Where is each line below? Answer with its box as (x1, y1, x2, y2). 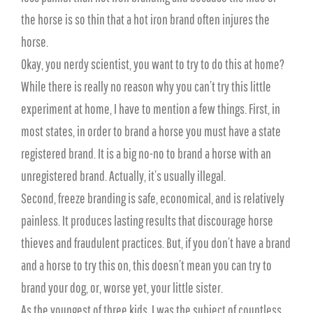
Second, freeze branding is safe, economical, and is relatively (21, 190, 284, 206)
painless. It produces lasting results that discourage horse (21, 212, 273, 228)
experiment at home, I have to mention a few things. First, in (21, 101, 280, 117)
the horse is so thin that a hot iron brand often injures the (21, 11, 270, 27)
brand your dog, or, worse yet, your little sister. (21, 279, 223, 296)
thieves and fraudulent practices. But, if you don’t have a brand (21, 235, 291, 251)
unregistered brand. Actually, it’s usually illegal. (21, 168, 226, 184)
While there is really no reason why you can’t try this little (21, 78, 271, 94)
